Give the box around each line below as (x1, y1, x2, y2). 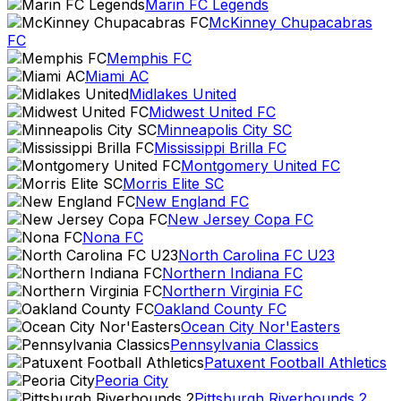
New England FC (135, 192, 249, 210)
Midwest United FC (149, 103, 276, 121)
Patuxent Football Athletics (204, 354, 387, 371)
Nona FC (82, 228, 143, 246)
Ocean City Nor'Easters (181, 318, 340, 336)
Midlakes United (129, 85, 236, 103)
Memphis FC (107, 49, 192, 67)
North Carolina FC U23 (178, 246, 335, 264)
